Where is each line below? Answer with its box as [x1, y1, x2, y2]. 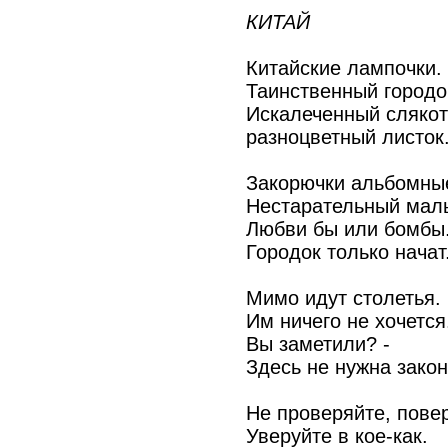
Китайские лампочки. [245, 57, 442, 79]
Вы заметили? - [245, 333, 390, 355]
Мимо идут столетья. [245, 287, 441, 309]
